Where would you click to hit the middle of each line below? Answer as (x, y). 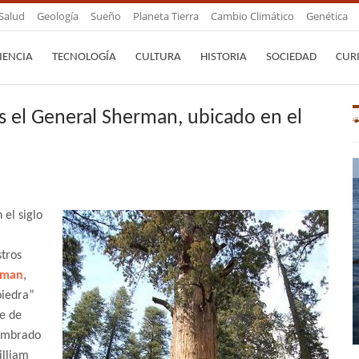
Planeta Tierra (166, 16)
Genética (327, 16)
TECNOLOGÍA (84, 57)
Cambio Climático (252, 16)
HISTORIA (224, 57)
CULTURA (158, 57)
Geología (58, 16)
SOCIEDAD (291, 57)
